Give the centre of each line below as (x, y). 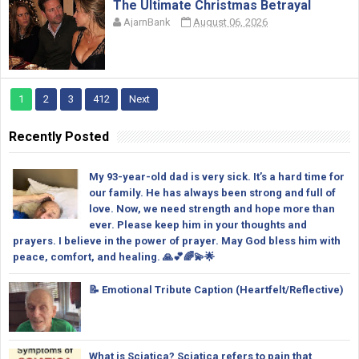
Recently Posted (59, 137)
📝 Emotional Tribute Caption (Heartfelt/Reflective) (216, 290)
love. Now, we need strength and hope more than (212, 209)
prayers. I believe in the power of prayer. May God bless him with (177, 241)
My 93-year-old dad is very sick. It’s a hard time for (217, 177)
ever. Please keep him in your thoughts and (198, 225)
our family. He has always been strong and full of (212, 193)
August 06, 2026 (230, 22)
